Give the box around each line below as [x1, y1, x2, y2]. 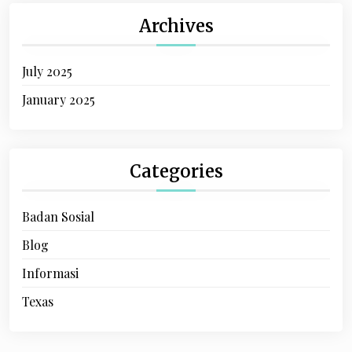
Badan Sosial [22, 208, 94, 225]
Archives [138, 15, 214, 37]
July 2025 [22, 63, 72, 79]
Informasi [22, 265, 79, 281]
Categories [129, 160, 223, 182]
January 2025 [22, 91, 95, 108]
